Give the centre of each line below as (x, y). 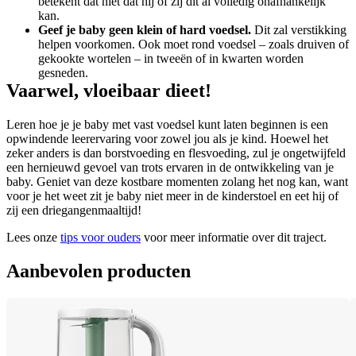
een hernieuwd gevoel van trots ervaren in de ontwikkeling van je (170, 168)
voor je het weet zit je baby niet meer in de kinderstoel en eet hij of (172, 196)
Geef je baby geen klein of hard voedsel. (145, 30)
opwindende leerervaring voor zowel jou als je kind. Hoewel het (167, 139)
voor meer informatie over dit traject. (234, 238)
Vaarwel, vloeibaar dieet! (109, 91)
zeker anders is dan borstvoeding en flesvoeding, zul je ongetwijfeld (176, 153)
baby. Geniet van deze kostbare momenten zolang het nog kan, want (177, 182)
